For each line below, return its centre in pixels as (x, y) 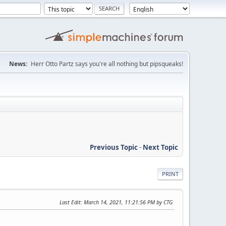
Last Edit (70, 202)
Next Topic (160, 147)
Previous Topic (114, 147)
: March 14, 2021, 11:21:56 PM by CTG (127, 202)
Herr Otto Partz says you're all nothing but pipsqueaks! (107, 64)
